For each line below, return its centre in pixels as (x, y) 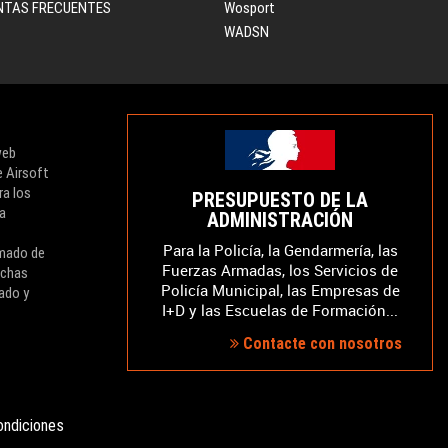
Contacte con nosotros (320, 343)
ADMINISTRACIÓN (280, 220)
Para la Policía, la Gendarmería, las (280, 250)
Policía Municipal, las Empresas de (280, 290)
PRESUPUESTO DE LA (280, 200)
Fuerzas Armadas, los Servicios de (280, 270)
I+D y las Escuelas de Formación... (280, 310)
